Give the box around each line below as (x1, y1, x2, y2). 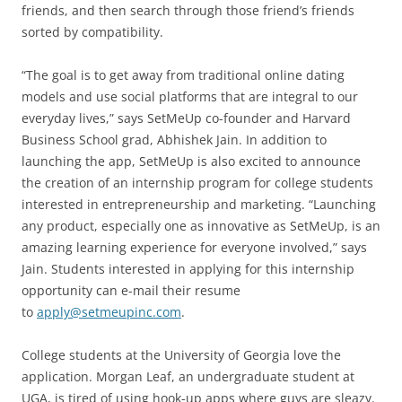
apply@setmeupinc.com (37, 302, 181, 320)
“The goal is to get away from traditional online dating (22, 66, 345, 83)
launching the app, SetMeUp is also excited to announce (22, 152, 361, 170)
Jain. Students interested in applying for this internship (22, 259, 354, 277)
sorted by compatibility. (22, 22, 163, 40)
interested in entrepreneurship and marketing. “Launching (22, 195, 376, 213)
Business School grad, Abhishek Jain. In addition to (22, 130, 327, 148)
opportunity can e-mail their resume (22, 281, 240, 299)
